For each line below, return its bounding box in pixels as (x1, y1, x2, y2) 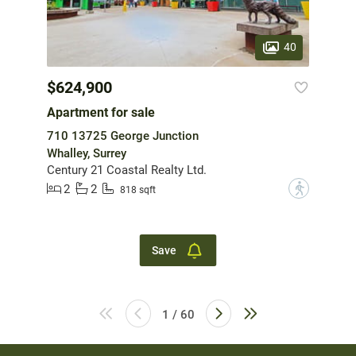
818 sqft (120, 184, 156, 195)
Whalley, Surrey (47, 146, 126, 161)
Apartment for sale (47, 105, 155, 121)
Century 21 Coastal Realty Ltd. (47, 163, 207, 178)
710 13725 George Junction (47, 129, 199, 144)
